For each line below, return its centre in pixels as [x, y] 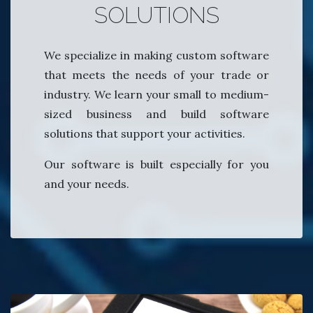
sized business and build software [156, 114]
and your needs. [87, 183]
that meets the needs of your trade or [156, 74]
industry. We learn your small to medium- [156, 94]
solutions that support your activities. [145, 133]
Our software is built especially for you [156, 164]
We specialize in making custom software [156, 55]
